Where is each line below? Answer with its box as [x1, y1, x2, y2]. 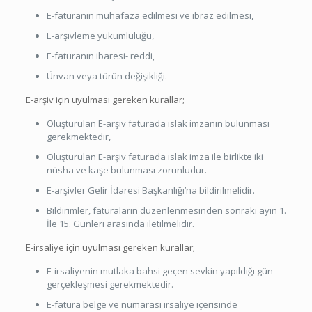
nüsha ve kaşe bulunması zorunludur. [46, 163, 207, 176]
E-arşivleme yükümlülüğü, [46, 29, 154, 42]
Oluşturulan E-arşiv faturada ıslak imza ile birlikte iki [46, 150, 263, 163]
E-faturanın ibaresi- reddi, [46, 49, 155, 62]
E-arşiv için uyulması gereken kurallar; [25, 93, 185, 106]
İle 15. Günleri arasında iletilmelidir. [46, 217, 194, 230]
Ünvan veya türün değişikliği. [46, 69, 167, 82]
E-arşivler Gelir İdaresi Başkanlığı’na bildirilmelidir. [46, 183, 255, 196]
